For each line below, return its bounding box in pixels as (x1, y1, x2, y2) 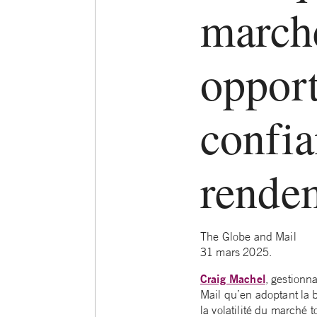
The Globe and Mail (200, 229, 296, 243)
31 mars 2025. (200, 245, 272, 259)
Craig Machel (200, 271, 265, 286)
